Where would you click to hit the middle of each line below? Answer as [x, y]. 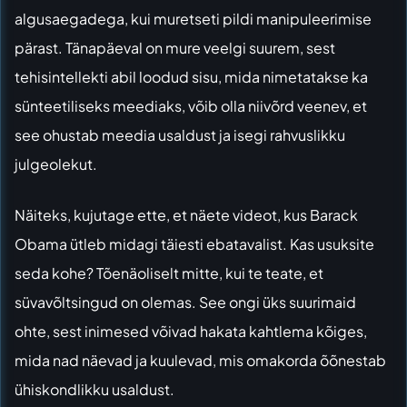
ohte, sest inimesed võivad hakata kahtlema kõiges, [191, 331]
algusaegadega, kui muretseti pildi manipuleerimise [193, 18]
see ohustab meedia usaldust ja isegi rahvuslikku [180, 134]
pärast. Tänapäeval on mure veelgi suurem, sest [175, 47]
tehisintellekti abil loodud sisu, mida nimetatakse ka [191, 76]
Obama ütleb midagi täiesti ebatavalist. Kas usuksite [194, 243]
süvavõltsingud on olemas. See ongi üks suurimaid [185, 302]
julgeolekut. [56, 164]
